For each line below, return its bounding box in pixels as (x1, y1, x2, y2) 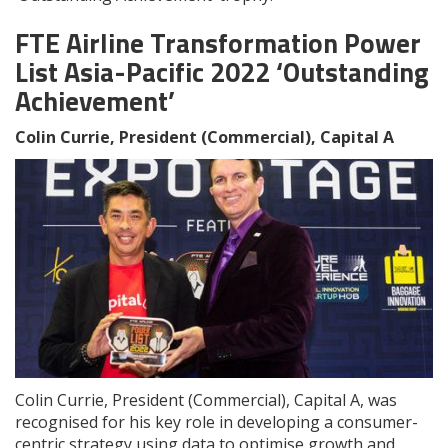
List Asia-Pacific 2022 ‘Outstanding (15, 50, 429, 92)
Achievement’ (15, 79, 175, 121)
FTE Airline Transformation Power (15, 21, 421, 63)
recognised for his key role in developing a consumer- (15, 411, 418, 434)
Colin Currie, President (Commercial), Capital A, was (15, 389, 397, 412)
